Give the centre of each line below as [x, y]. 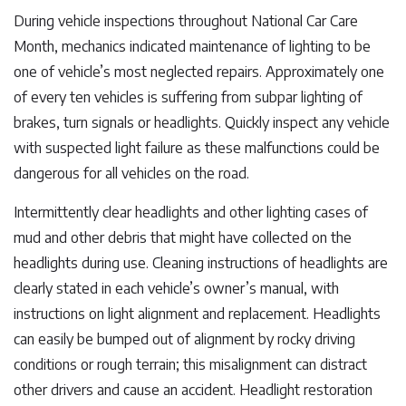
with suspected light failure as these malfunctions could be [197, 148]
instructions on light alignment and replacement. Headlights [197, 314]
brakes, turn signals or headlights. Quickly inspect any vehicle [202, 122]
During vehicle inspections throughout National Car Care [186, 21]
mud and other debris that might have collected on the [183, 237]
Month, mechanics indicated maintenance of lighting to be [192, 46]
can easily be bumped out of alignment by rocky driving [184, 339]
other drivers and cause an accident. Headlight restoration [193, 390]
